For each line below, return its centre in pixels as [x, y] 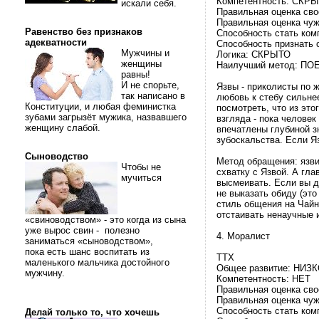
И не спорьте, [150, 85]
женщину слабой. [64, 128]
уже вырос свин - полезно [82, 230]
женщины [141, 64]
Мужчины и [145, 53]
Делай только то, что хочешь [92, 312]
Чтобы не [141, 167]
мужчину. [46, 273]
